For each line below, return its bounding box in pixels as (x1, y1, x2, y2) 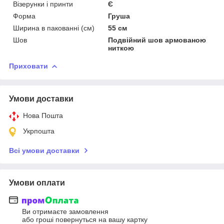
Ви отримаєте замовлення (22, 207, 108, 216)
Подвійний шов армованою (108, 35, 206, 44)
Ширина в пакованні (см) (13, 23, 94, 32)
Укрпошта (23, 126, 54, 135)
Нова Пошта (23, 111, 63, 119)
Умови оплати (9, 178, 65, 187)
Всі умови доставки (9, 146, 79, 154)
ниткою (108, 43, 134, 52)
